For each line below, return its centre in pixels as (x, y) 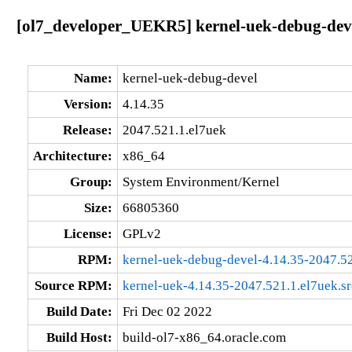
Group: (91, 181)
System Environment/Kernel (201, 181)
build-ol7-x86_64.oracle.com (204, 337)
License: (88, 233)
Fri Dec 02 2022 (167, 311)
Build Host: (79, 337)
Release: (87, 130)
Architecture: (72, 156)
